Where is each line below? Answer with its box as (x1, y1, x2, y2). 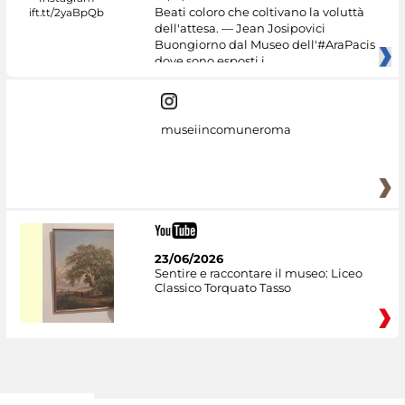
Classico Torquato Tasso (154, 280, 291, 296)
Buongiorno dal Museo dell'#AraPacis (154, 37, 375, 52)
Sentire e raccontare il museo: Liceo (154, 266, 363, 281)
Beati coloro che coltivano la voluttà (154, 5, 364, 20)
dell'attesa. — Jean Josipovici (154, 21, 325, 36)
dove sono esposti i (154, 53, 265, 69)
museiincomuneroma (160, 121, 291, 137)
